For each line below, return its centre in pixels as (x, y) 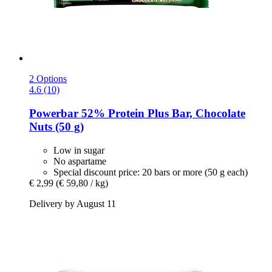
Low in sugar (79, 150)
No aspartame (80, 161)
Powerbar (54, 113)
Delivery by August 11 (73, 203)
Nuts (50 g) (56, 126)
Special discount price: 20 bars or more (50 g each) (151, 172)
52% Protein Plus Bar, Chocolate (162, 113)
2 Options (48, 79)
